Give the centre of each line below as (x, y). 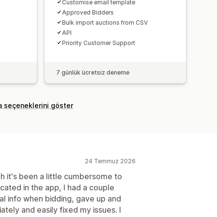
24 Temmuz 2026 (110, 161)
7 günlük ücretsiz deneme (93, 72)
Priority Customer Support (99, 43)
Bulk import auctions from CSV (105, 22)
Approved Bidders (88, 12)
